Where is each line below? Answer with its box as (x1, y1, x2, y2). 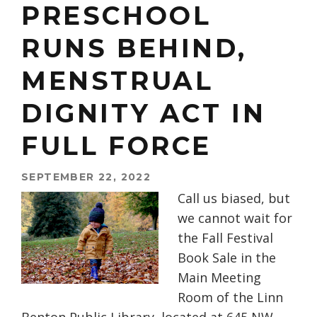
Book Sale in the (178, 249, 276, 267)
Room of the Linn (178, 289, 283, 306)
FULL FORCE (21, 130, 212, 162)
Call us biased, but (178, 190, 290, 207)
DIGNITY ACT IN (21, 98, 266, 129)
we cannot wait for (178, 209, 292, 227)
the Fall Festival (178, 229, 273, 247)
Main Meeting (178, 269, 261, 287)
